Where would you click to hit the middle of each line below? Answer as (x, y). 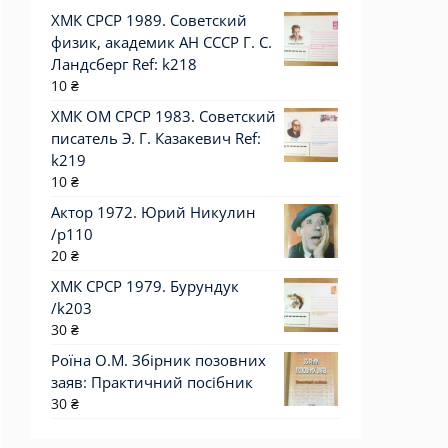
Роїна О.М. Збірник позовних (158, 360)
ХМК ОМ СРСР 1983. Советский (163, 116)
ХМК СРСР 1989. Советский (149, 20)
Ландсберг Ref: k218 (124, 64)
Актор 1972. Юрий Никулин (153, 212)
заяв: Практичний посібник (152, 382)
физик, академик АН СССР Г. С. (161, 42)
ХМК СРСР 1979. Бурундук (145, 286)
